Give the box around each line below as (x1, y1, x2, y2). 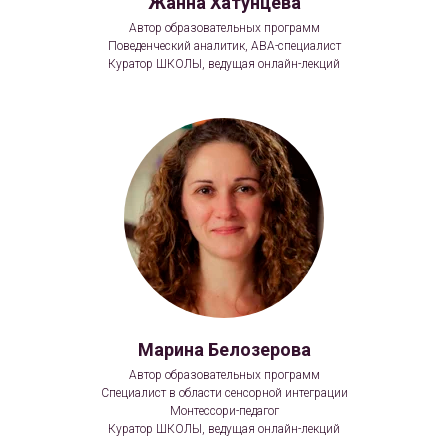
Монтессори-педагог (169, 403, 279, 418)
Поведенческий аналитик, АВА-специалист (107, 38, 341, 53)
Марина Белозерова (137, 338, 311, 360)
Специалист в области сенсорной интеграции (100, 385, 348, 400)
